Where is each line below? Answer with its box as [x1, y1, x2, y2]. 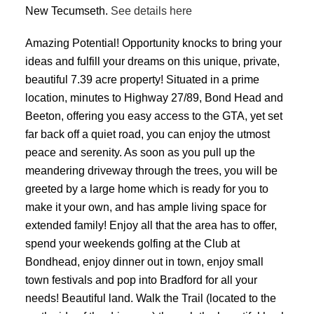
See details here [110, 4, 192, 18]
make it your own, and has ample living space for [25, 200, 266, 213]
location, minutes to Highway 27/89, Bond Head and [25, 90, 283, 104]
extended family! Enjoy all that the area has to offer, [25, 218, 277, 231]
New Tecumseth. [25, 4, 111, 18]
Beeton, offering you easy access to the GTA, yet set [25, 109, 282, 122]
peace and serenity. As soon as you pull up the [25, 145, 255, 158]
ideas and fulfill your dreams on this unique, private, [25, 54, 280, 67]
